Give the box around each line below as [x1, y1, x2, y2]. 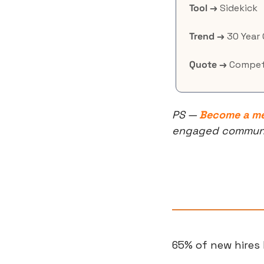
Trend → [189, 30, 225, 42]
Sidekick [217, 2, 258, 14]
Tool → [189, 2, 217, 14]
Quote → [189, 58, 227, 71]
